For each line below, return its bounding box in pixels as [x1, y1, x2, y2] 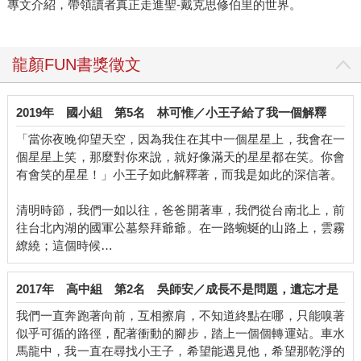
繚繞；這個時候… [15, 239, 113, 253]
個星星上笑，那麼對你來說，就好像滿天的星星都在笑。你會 [15, 150, 346, 164]
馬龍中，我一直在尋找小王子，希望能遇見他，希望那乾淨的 [15, 344, 346, 359]
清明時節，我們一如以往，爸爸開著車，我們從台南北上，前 [15, 203, 346, 218]
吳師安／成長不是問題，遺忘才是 [156, 282, 338, 297]
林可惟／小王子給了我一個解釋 [156, 106, 326, 120]
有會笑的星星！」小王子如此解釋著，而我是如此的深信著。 [15, 168, 342, 182]
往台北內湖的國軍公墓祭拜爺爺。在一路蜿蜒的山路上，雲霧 [15, 221, 346, 235]
